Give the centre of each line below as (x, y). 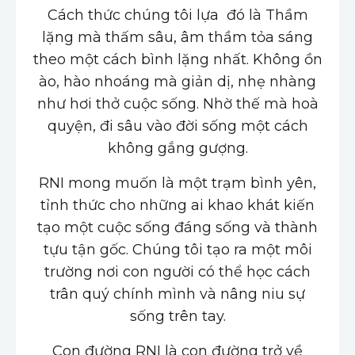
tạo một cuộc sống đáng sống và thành (177, 227)
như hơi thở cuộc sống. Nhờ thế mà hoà (177, 103)
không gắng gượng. (177, 148)
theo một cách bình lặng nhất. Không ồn (177, 59)
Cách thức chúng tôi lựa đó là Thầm (177, 15)
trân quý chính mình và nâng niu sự (177, 294)
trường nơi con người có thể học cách (177, 271)
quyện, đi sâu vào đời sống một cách (177, 126)
